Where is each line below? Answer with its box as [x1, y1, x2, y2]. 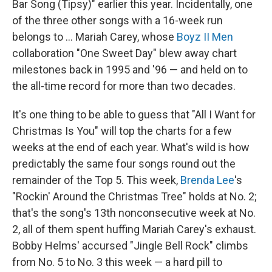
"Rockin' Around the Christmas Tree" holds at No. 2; [12, 190, 257, 203]
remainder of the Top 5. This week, [12, 174, 180, 186]
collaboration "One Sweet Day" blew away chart [12, 47, 237, 59]
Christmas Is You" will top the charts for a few [12, 124, 232, 137]
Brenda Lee [180, 174, 234, 186]
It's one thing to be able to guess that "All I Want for [12, 108, 256, 121]
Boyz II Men [177, 30, 233, 43]
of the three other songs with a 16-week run [12, 14, 223, 27]
